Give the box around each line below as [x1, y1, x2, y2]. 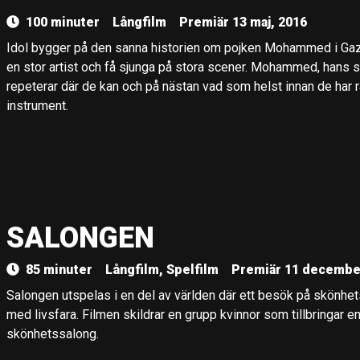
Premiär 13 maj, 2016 [179, 14, 307, 30]
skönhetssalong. [6, 326, 99, 342]
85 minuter [26, 262, 92, 277]
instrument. [6, 98, 68, 113]
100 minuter [26, 14, 100, 30]
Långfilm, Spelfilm [105, 262, 219, 277]
